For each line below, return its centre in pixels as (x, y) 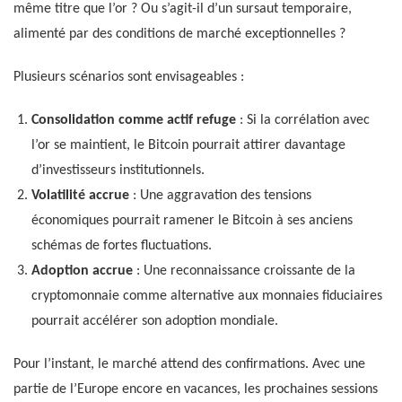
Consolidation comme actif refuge (134, 121)
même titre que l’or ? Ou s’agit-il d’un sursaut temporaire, (183, 9)
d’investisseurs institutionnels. (118, 171)
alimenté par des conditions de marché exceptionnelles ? (179, 35)
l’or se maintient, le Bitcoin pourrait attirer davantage (188, 146)
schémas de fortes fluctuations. (122, 246)
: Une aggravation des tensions (220, 196)
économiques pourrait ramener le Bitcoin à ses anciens (192, 221)
